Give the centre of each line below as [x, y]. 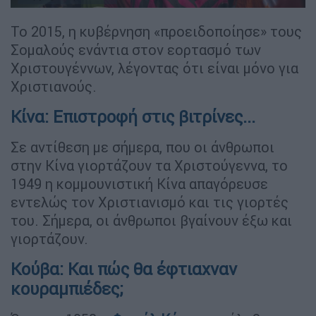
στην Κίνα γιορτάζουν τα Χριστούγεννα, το [149, 166]
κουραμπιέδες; [67, 289]
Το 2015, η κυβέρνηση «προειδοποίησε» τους [156, 32]
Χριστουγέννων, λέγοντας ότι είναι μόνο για [154, 68]
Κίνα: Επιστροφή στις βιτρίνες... [133, 117]
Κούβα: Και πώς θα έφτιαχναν [124, 269]
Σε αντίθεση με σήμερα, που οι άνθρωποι [142, 147]
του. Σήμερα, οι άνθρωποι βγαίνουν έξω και [151, 221]
